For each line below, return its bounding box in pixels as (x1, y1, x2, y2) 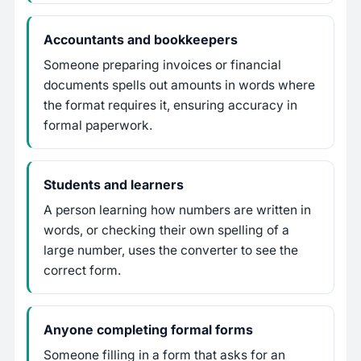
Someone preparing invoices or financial (44, 57, 281, 73)
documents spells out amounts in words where (44, 77, 315, 93)
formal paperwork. (44, 118, 152, 134)
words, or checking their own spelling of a (44, 222, 289, 239)
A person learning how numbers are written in (44, 202, 311, 218)
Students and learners (44, 176, 184, 193)
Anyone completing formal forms (44, 322, 253, 338)
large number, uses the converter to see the (44, 243, 298, 259)
